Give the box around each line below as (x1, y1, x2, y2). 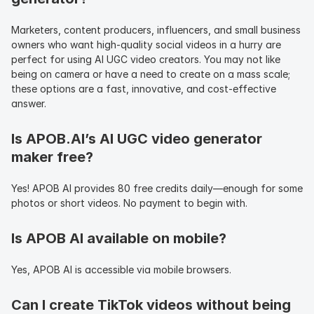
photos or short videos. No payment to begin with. (11, 196, 247, 209)
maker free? (11, 148, 93, 165)
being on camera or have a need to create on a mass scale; (11, 67, 290, 80)
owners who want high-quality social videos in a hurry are (11, 38, 281, 50)
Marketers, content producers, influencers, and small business (11, 23, 301, 36)
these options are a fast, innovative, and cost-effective (11, 82, 276, 95)
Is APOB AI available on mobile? (11, 229, 226, 247)
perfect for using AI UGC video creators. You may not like (11, 53, 280, 65)
